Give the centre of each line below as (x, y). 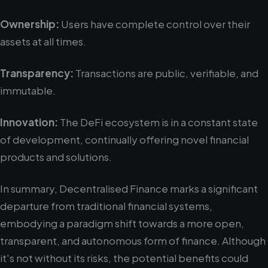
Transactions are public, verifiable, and (166, 73)
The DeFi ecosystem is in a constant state (158, 122)
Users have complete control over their (155, 24)
